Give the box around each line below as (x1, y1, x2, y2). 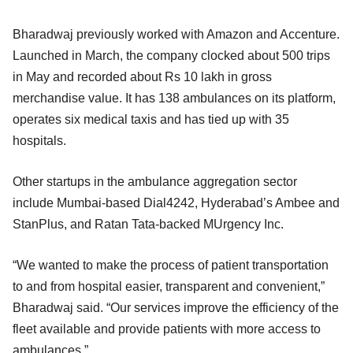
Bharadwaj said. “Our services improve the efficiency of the (13, 300, 339, 314)
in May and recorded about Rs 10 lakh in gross (13, 69, 272, 84)
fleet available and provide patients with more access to (13, 321, 321, 336)
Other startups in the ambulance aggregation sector (13, 174, 297, 188)
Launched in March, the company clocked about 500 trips (13, 48, 330, 62)
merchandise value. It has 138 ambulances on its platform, (13, 91, 336, 105)
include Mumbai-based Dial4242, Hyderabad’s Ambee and (13, 195, 340, 210)
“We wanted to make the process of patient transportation (13, 258, 329, 272)
